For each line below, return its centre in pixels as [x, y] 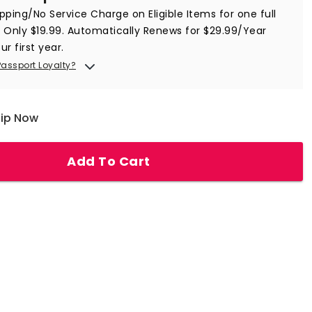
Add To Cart [109, 161]
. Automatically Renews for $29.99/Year [164, 30]
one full [257, 14]
